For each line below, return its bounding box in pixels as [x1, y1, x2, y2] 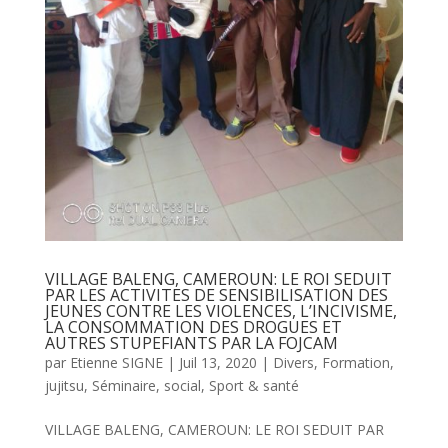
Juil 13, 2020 [178, 353, 257, 373]
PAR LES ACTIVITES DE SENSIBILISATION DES [44, 284, 388, 307]
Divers [272, 353, 314, 373]
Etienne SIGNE [69, 353, 163, 373]
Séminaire [91, 376, 156, 396]
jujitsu [44, 376, 84, 396]
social [163, 376, 201, 396]
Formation [321, 353, 390, 373]
